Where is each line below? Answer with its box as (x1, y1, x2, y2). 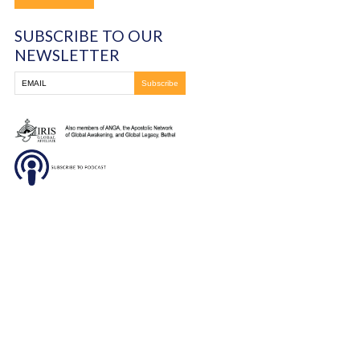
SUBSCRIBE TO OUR (18, 122, 204, 146)
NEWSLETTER (18, 146, 150, 170)
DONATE (51, 81, 84, 92)
